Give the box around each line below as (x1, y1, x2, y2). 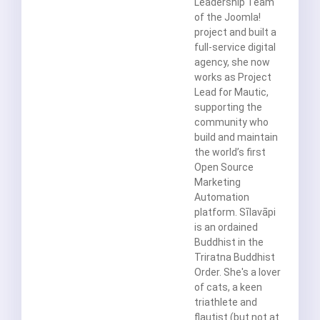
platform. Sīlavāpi (194, 206, 276, 219)
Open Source (194, 161, 254, 174)
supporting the (194, 101, 262, 114)
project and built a (194, 26, 276, 39)
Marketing (194, 176, 241, 189)
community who (194, 116, 269, 129)
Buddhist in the (194, 236, 264, 249)
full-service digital (194, 41, 276, 54)
